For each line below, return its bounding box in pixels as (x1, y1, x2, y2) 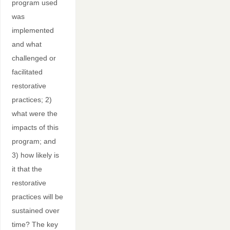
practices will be (11, 193, 63, 201)
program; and (11, 137, 56, 146)
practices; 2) (11, 95, 52, 104)
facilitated (11, 68, 43, 76)
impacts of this (11, 123, 59, 132)
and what (11, 40, 42, 49)
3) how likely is (11, 151, 59, 160)
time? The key (11, 220, 58, 229)
